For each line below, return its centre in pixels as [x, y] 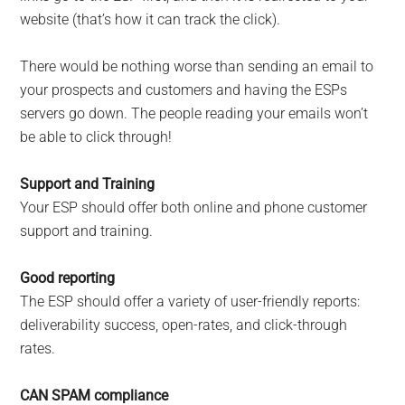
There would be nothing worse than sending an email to [197, 67]
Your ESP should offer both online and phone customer [194, 208]
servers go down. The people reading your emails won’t [194, 114]
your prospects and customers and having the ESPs [184, 90]
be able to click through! [96, 137]
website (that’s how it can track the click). [151, 20]
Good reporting [68, 278]
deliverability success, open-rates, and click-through [184, 325]
